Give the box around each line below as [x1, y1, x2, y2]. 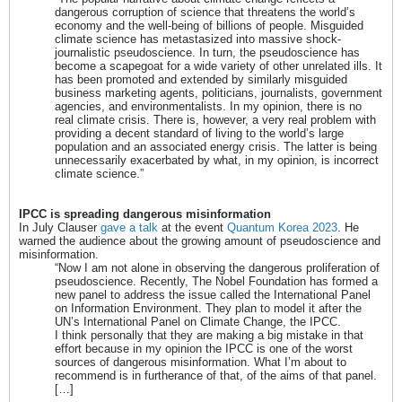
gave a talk [100, 221, 158, 235]
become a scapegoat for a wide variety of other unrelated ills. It [55, 59, 382, 74]
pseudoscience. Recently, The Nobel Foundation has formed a [55, 275, 378, 289]
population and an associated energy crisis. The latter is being [55, 140, 377, 154]
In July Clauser [19, 221, 100, 235]
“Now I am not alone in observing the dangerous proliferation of [55, 261, 380, 275]
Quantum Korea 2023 [227, 221, 337, 235]
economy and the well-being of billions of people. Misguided [55, 19, 363, 33]
